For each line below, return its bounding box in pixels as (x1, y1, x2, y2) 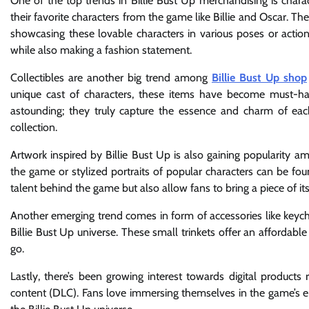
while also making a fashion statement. (10, 43, 192, 57)
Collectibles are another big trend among (10, 71, 212, 85)
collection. (10, 121, 57, 134)
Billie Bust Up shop (211, 71, 307, 85)
